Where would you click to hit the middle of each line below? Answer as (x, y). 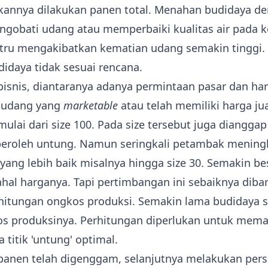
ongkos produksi (89, 201)
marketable (91, 105)
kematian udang (141, 48)
